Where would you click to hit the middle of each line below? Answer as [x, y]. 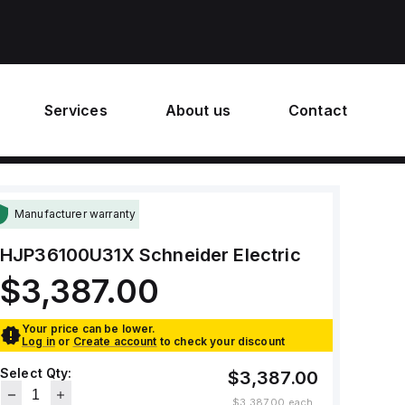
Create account [115, 341]
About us [198, 110]
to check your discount [222, 341]
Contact [317, 110]
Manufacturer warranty [75, 214]
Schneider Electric [220, 255]
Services [75, 110]
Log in [38, 341]
